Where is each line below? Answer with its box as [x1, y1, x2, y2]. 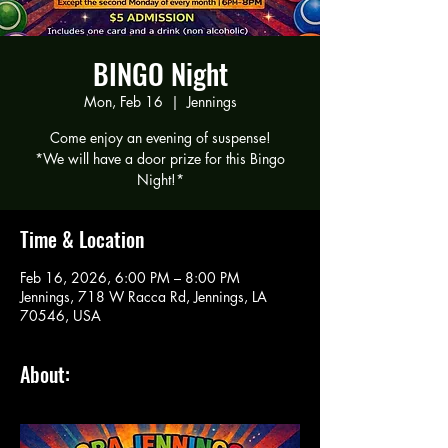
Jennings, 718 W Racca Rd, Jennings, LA [20, 286, 267, 306]
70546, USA [20, 305, 101, 325]
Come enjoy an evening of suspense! [49, 127, 271, 147]
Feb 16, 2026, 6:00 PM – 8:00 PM [20, 267, 240, 287]
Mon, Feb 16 [83, 91, 163, 111]
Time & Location [20, 223, 144, 254]
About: [20, 358, 70, 389]
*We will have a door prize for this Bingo [35, 148, 285, 168]
